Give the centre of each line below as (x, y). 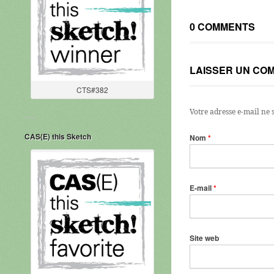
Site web (204, 238)
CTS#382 (92, 90)
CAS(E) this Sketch (58, 136)
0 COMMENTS (222, 27)
